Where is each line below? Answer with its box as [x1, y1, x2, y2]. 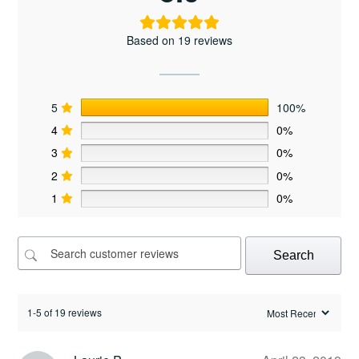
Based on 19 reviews [127, 32, 232, 49]
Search [272, 248, 314, 262]
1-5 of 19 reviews [27, 305, 102, 320]
